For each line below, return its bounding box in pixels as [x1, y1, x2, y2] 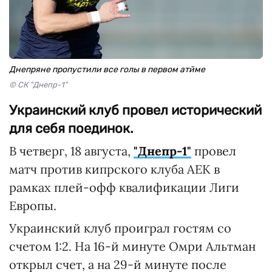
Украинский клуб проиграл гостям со [9, 220, 231, 236]
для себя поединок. [9, 120, 134, 137]
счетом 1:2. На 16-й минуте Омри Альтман [9, 238, 256, 254]
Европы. [9, 197, 56, 213]
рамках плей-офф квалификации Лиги [9, 179, 239, 195]
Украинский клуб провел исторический [9, 101, 262, 118]
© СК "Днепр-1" [9, 80, 67, 89]
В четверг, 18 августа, [9, 143, 134, 158]
